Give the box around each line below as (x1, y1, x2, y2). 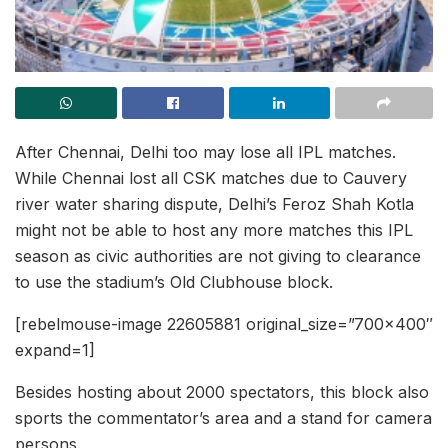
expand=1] (15, 339, 95, 360)
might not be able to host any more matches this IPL (15, 219, 413, 240)
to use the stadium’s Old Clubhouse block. (15, 271, 333, 292)
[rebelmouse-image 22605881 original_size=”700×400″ (15, 313, 433, 334)
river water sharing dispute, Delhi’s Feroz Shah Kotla (15, 193, 414, 214)
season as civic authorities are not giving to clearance (15, 245, 421, 266)
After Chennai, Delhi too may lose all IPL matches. (15, 141, 396, 162)
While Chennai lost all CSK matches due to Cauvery (15, 167, 407, 188)
